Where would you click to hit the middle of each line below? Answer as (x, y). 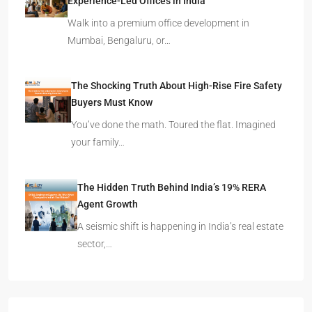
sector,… (95, 243)
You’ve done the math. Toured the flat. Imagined (173, 124)
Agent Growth (108, 204)
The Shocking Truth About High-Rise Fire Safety (176, 85)
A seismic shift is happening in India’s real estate (181, 226)
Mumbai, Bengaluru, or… (119, 40)
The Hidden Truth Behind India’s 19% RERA (172, 187)
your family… (97, 142)
